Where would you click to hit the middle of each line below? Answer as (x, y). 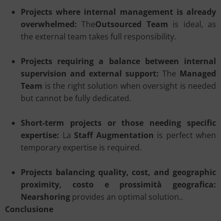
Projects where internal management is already (118, 12)
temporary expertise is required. (81, 147)
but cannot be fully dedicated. (76, 98)
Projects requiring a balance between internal (118, 61)
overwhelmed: (49, 24)
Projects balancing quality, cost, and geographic (118, 172)
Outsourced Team (132, 24)
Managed (198, 74)
